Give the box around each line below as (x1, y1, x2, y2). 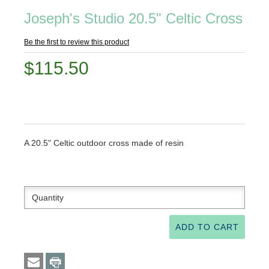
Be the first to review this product (24, 38, 129, 46)
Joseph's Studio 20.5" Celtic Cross (24, 10, 243, 26)
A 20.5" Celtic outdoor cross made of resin (24, 138, 184, 148)
